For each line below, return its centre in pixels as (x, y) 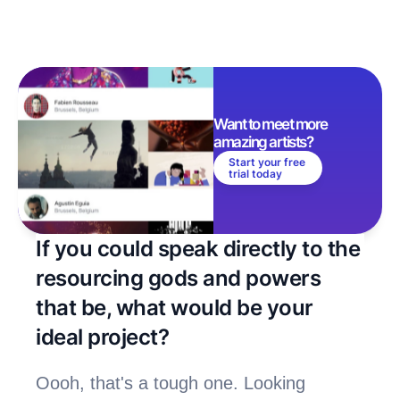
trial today (256, 174)
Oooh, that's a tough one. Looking (171, 383)
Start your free (267, 162)
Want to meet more (271, 125)
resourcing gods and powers (179, 278)
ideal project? (103, 337)
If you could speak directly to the (198, 248)
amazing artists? (264, 142)
